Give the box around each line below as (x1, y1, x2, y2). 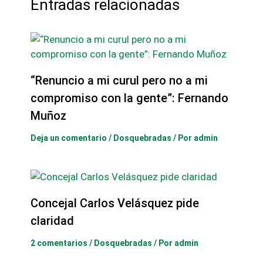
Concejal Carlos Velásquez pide (30, 195, 199, 210)
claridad (30, 213, 74, 228)
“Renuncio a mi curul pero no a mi (30, 73, 208, 87)
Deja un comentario (30, 133, 107, 143)
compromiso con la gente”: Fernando (30, 90, 228, 105)
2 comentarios (30, 238, 87, 248)
